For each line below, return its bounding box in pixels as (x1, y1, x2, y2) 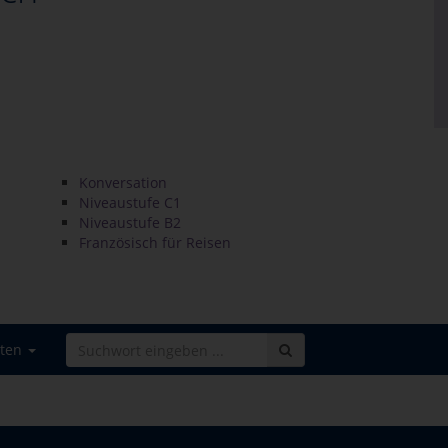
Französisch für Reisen (79, 233, 231, 252)
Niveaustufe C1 (79, 193, 181, 212)
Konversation (79, 173, 167, 192)
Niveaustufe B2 (79, 213, 181, 232)
